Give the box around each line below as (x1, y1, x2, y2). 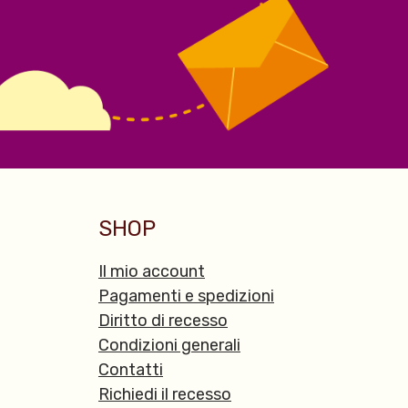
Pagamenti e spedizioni (98, 286, 274, 307)
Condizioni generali (98, 335, 240, 356)
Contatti (98, 360, 163, 381)
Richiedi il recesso (98, 384, 231, 405)
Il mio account (98, 261, 205, 282)
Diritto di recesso (98, 311, 228, 331)
